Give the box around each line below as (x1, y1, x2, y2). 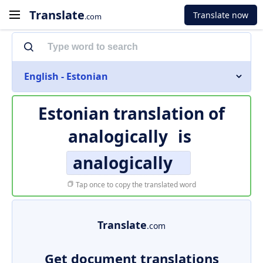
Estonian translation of (38, 102, 225, 124)
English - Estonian (24, 70, 108, 83)
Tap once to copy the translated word (74, 180, 196, 190)
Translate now (193, 9, 248, 21)
